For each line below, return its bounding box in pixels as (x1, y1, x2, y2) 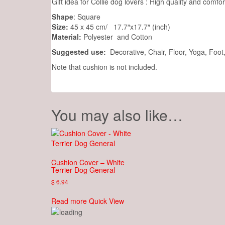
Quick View (89, 195, 124, 206)
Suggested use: (52, 46, 106, 57)
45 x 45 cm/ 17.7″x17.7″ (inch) (68, 21, 170, 32)
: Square (73, 11, 100, 22)
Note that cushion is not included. (52, 61, 157, 72)
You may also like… (51, 103, 183, 126)
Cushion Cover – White (51, 157, 125, 167)
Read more (51, 195, 87, 206)
